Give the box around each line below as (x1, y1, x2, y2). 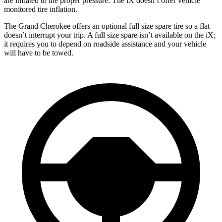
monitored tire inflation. (4, 4, 77, 13)
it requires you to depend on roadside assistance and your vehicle (4, 39, 206, 48)
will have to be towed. (4, 48, 73, 57)
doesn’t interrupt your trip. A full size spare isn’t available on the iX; (4, 30, 216, 39)
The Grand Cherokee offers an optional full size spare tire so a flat (4, 21, 210, 30)
